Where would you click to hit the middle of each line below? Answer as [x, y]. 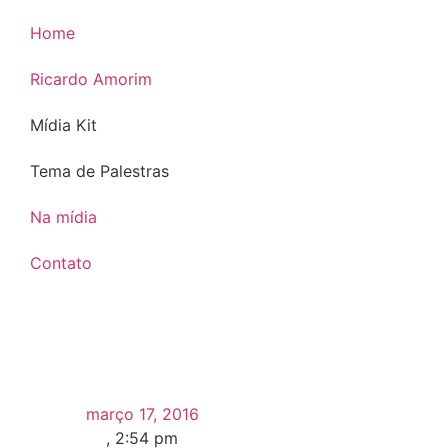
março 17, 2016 [142, 414]
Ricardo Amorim [90, 79]
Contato [60, 263]
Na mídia [63, 217]
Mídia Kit [63, 125]
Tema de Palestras [99, 171]
